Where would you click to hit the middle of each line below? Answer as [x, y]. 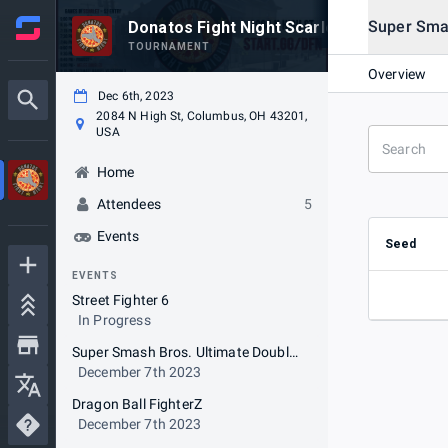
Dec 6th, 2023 [136, 96]
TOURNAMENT [169, 46]
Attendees [128, 204]
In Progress [114, 320]
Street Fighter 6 [121, 300]
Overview [397, 73]
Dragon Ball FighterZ [137, 404]
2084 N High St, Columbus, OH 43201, [202, 116]
